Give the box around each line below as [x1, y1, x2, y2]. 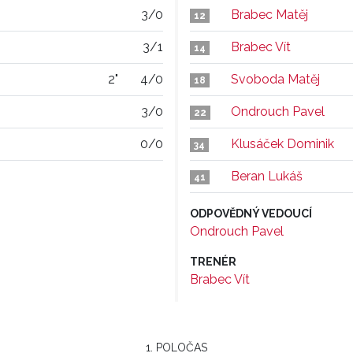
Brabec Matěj [231, 7, 308, 22]
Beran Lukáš [231, 169, 303, 184]
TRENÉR [190, 255, 236, 268]
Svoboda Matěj [231, 72, 320, 87]
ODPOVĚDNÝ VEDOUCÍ [190, 207, 312, 220]
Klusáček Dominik [231, 136, 334, 151]
